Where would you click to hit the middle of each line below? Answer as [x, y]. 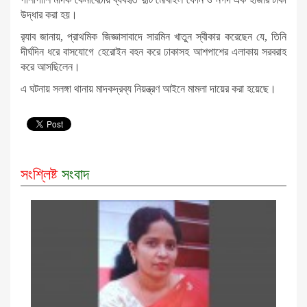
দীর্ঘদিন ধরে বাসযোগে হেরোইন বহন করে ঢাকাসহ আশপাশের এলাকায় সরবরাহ [153, 51]
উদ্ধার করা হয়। [49, 14]
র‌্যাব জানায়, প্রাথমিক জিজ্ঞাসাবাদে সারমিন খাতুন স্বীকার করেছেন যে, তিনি [153, 36]
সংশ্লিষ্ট [39, 174]
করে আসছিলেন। [50, 66]
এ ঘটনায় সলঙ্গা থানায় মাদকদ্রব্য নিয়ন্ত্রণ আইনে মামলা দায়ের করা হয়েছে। [148, 88]
